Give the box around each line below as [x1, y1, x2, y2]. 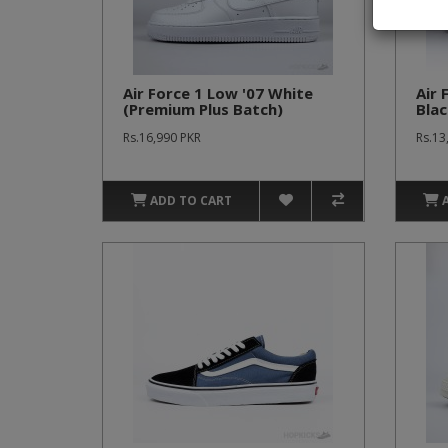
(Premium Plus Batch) [123, 99, 283, 119]
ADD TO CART [149, 192, 232, 209]
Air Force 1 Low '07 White [123, 83, 313, 103]
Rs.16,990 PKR [123, 129, 201, 146]
